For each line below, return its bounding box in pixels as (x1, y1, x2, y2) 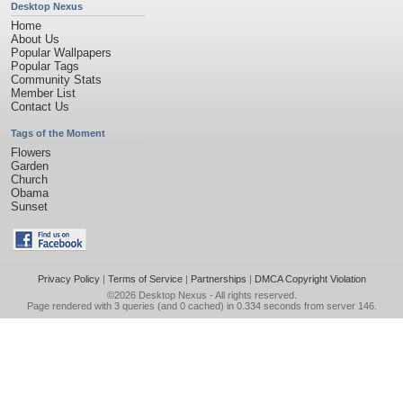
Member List (11, 86, 76, 100)
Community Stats (11, 73, 102, 86)
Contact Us (11, 100, 69, 113)
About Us (11, 32, 59, 46)
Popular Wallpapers (11, 46, 112, 59)
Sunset (11, 200, 48, 213)
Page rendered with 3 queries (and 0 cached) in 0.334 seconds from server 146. (26, 300, 377, 311)
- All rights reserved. (206, 290, 297, 300)
